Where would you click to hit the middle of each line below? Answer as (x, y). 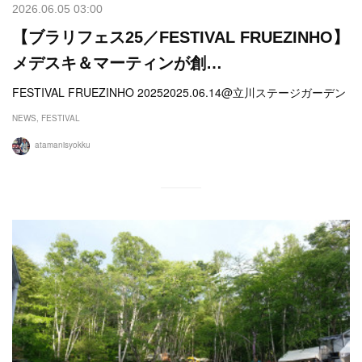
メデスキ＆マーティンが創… (117, 63)
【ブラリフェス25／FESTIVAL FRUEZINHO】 (181, 37)
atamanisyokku (63, 144)
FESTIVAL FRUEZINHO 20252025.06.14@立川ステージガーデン (179, 92)
